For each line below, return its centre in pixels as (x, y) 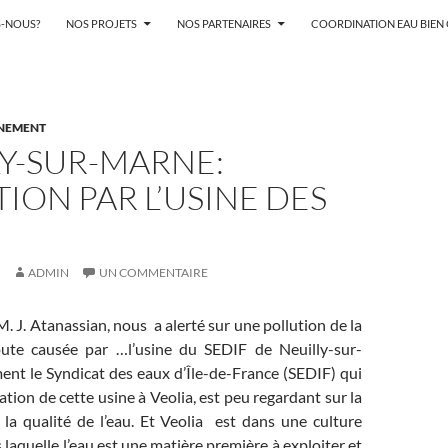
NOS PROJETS (101, 23)
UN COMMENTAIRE (153, 272)
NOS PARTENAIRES (224, 23)
